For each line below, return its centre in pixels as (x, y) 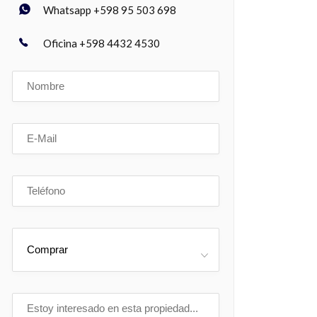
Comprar (47, 249)
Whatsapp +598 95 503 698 (110, 10)
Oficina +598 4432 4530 (102, 43)
